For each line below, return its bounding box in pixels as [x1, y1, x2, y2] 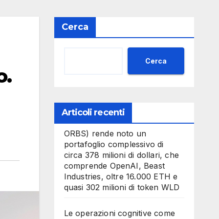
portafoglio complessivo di [64, 139, 164, 149]
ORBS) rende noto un [64, 129, 147, 138]
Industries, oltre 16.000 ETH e [64, 172, 178, 181]
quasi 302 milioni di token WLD [64, 182, 180, 192]
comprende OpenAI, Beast [64, 161, 165, 171]
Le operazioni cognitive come [64, 208, 175, 218]
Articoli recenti [61, 107, 125, 118]
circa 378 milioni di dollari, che [64, 150, 179, 160]
